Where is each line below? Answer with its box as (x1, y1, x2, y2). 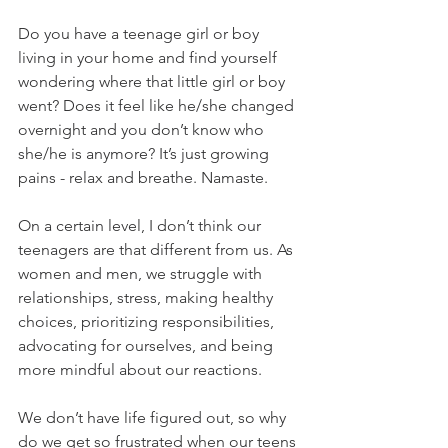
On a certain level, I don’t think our (18, 216, 265, 236)
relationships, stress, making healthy (18, 288, 277, 308)
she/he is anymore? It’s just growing (18, 144, 273, 164)
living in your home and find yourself (18, 48, 281, 68)
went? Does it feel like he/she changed (18, 96, 298, 116)
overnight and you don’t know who (18, 120, 268, 140)
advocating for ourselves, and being (18, 336, 277, 356)
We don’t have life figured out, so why (18, 408, 290, 428)
